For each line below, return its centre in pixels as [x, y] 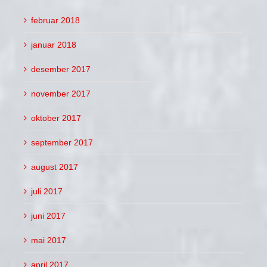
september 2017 [62, 142]
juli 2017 [47, 191]
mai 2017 [49, 240]
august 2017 [55, 167]
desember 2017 [61, 69]
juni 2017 [48, 215]
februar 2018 [55, 20]
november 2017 [61, 93]
